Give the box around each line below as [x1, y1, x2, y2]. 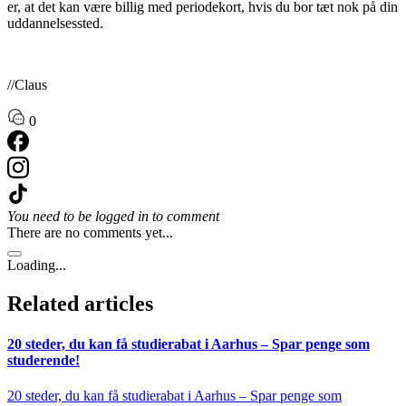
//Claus [7, 77, 47, 93]
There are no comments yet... [7, 225, 173, 241]
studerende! [7, 352, 80, 368]
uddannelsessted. [7, 15, 103, 32]
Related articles [7, 292, 153, 316]
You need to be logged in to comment [7, 208, 219, 225]
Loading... [7, 257, 66, 274]
